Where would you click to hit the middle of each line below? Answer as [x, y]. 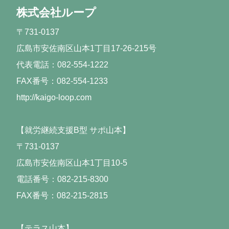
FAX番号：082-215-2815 [62, 196]
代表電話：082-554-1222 [62, 65]
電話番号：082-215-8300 [66, 179]
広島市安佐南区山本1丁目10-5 [72, 163]
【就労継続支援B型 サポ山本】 [73, 130]
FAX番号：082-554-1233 [62, 81]
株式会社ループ [56, 13]
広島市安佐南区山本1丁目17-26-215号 [86, 49]
